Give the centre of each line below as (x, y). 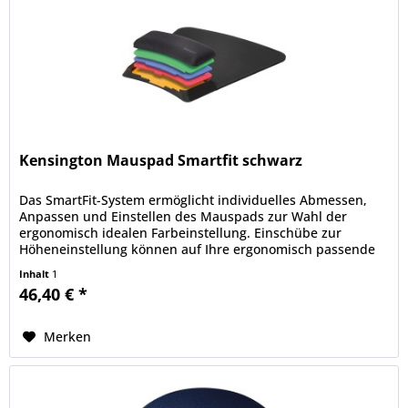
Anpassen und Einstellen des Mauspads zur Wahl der (184, 216)
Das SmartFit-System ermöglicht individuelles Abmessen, (194, 199)
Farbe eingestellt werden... (101, 265)
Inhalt (36, 273)
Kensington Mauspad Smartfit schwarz (161, 160)
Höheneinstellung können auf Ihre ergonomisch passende (198, 249)
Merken (68, 336)
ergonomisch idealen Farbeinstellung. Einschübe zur (181, 232)
